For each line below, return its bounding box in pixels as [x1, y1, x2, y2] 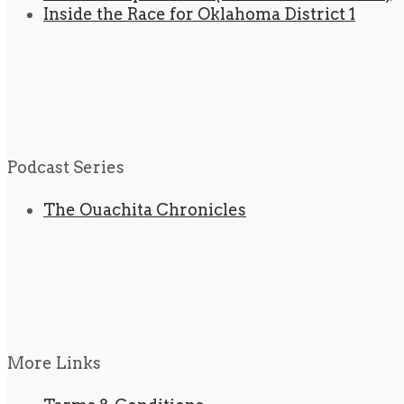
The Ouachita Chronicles [43, 200, 246, 220]
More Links [7, 353, 101, 373]
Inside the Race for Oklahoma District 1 [43, 5, 355, 24]
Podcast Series [7, 158, 124, 178]
